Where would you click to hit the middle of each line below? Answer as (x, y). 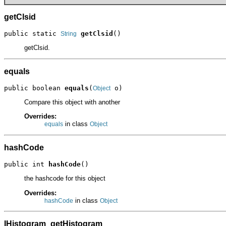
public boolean (34, 88)
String (69, 34)
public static (32, 33)
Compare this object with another (72, 102)
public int (26, 164)
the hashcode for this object (65, 179)
